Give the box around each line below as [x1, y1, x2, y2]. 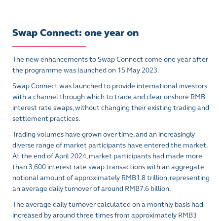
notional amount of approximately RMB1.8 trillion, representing [12, 174, 210, 182]
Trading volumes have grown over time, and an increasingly [12, 130, 195, 139]
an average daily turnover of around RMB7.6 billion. [12, 184, 171, 193]
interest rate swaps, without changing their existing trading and [12, 104, 209, 112]
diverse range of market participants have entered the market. [12, 141, 207, 149]
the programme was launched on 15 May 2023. [12, 66, 159, 74]
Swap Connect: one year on [12, 27, 139, 39]
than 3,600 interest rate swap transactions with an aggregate [12, 163, 204, 171]
